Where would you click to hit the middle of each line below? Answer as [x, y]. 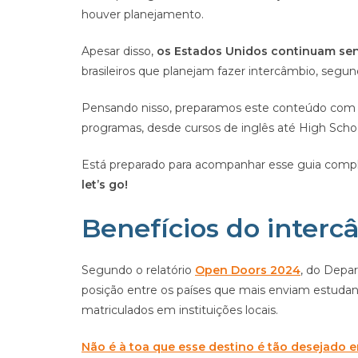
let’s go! [106, 185]
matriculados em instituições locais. [180, 310]
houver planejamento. [144, 14]
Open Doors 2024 [248, 270]
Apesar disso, [119, 51]
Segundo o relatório [138, 270]
